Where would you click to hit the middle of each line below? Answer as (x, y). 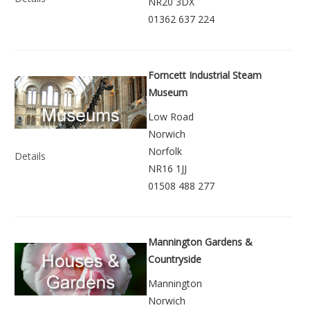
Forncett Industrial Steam (205, 75)
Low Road (171, 116)
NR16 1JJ (167, 168)
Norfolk (165, 151)
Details (30, 156)
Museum (168, 92)
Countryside (175, 259)
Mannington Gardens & (200, 241)
